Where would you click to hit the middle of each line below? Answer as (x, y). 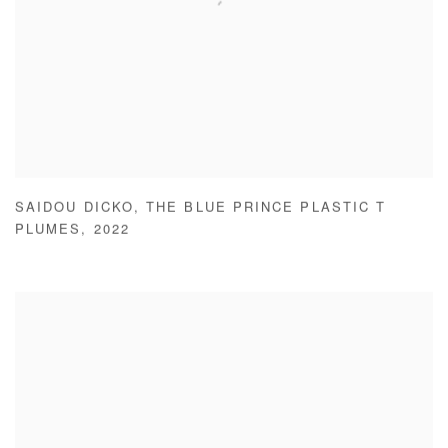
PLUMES (48, 232)
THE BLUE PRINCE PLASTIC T (266, 210)
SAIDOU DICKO (74, 210)
